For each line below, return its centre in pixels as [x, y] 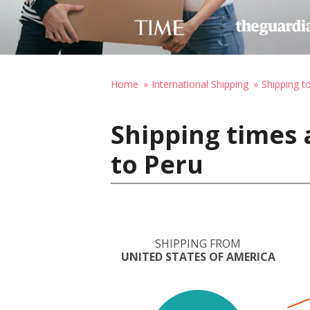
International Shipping [200, 84]
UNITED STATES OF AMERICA [198, 257]
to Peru [157, 164]
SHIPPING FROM [198, 244]
